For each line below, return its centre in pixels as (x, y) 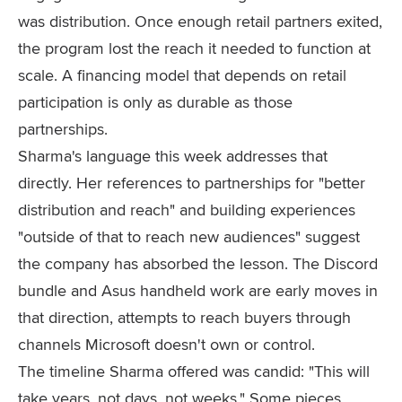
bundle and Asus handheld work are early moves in (198, 290)
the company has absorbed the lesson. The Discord (198, 263)
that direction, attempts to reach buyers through (184, 317)
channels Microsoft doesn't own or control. (166, 344)
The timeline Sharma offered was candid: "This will (194, 371)
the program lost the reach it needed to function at (194, 48)
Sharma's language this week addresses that (173, 156)
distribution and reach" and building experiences (187, 210)
